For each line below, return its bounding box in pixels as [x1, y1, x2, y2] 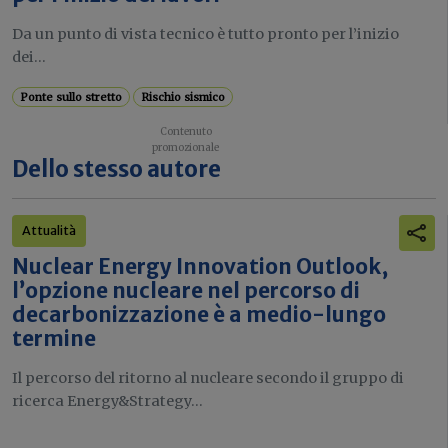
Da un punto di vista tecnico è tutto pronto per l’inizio [12, 24, 399, 43]
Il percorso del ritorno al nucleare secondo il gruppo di [12, 368, 404, 387]
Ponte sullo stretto [20, 89, 123, 104]
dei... [12, 47, 46, 66]
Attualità [22, 222, 76, 238]
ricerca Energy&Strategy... [12, 391, 203, 410]
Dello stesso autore [12, 154, 221, 183]
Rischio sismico [141, 89, 226, 104]
